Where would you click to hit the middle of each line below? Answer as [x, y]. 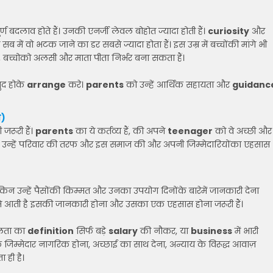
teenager [190, 131]
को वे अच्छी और [242, 131]
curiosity [229, 31]
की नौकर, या [164, 231]
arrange [46, 85]
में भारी [245, 231]
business [211, 231]
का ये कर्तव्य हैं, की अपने [120, 131]
